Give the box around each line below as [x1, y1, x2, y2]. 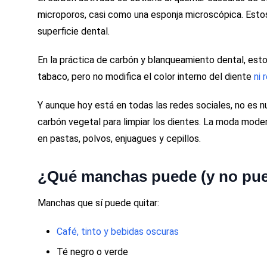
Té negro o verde [57, 246, 129, 257]
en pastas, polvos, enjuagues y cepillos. [38, 132, 201, 144]
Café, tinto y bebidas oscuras [57, 225, 179, 237]
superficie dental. [38, 25, 110, 37]
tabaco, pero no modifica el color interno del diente [38, 70, 254, 82]
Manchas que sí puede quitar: [38, 197, 160, 209]
